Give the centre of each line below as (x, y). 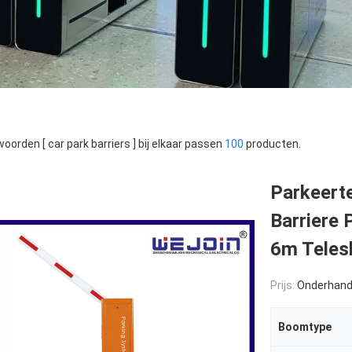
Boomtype (305, 327)
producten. (272, 144)
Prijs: (284, 285)
